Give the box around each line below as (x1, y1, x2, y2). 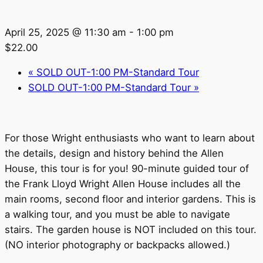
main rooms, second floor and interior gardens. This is (5, 193, 256, 205)
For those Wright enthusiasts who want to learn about (5, 132, 255, 144)
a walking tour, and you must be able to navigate (5, 208, 230, 221)
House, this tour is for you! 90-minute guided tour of (5, 163, 249, 175)
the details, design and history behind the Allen (5, 147, 224, 160)
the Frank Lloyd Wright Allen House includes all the (5, 178, 241, 190)
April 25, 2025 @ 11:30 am (5, 26, 126, 38)
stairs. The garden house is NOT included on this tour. (5, 224, 257, 236)
